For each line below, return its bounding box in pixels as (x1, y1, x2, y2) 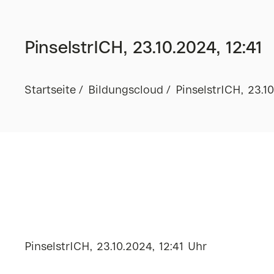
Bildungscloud (88, 86, 163, 95)
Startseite (24, 86, 76, 95)
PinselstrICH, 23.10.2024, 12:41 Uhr (24, 242, 207, 252)
